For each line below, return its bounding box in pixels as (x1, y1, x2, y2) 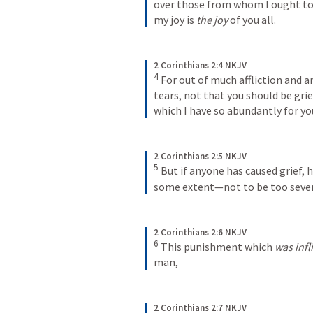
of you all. (228, 12, 276, 27)
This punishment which (161, 239, 275, 254)
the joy (196, 12, 228, 27)
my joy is (154, 12, 196, 27)
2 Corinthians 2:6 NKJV (154, 226, 247, 238)
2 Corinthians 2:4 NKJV (154, 59, 247, 71)
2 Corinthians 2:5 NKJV (154, 150, 247, 163)
